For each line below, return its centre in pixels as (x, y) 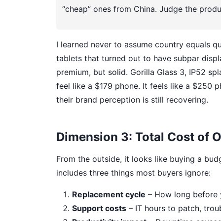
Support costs (99, 208)
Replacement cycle (109, 194)
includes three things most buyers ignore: (133, 173)
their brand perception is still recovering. (132, 100)
